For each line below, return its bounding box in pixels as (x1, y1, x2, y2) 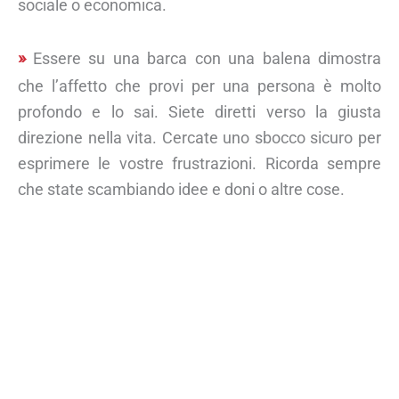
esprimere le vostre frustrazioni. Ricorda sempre (18, 153, 381, 173)
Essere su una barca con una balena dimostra (33, 48, 381, 68)
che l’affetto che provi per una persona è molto (18, 76, 381, 95)
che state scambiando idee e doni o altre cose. (18, 179, 345, 199)
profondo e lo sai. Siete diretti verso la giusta (18, 102, 381, 121)
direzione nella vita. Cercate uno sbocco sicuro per (18, 127, 381, 147)
